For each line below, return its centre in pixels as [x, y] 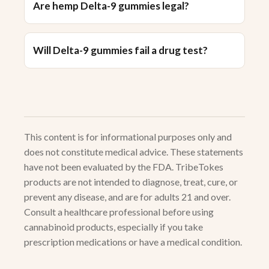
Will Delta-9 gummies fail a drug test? [120, 50]
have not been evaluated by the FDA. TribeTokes [124, 167]
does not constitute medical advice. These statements [134, 152]
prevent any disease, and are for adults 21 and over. [127, 197]
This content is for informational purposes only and [128, 137]
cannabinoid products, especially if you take [113, 227]
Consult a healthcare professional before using [119, 212]
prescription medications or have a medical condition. [133, 242]
